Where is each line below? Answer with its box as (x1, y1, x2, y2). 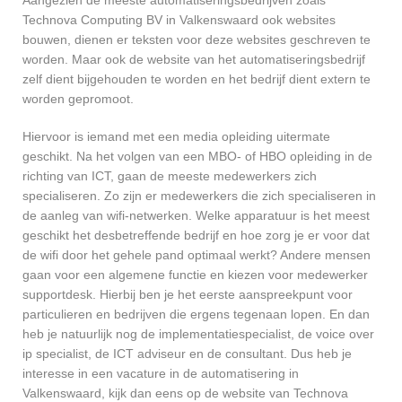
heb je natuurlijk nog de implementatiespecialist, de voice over (22, 327, 374, 342)
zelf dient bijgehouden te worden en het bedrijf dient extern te (22, 72, 371, 87)
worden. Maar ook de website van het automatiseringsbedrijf (22, 52, 365, 67)
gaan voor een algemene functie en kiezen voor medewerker (22, 267, 368, 283)
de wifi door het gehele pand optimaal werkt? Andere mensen (22, 248, 371, 263)
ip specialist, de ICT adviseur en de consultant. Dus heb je (22, 346, 352, 362)
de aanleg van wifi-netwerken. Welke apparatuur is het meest (22, 208, 370, 223)
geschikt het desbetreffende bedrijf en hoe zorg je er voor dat (22, 228, 370, 243)
